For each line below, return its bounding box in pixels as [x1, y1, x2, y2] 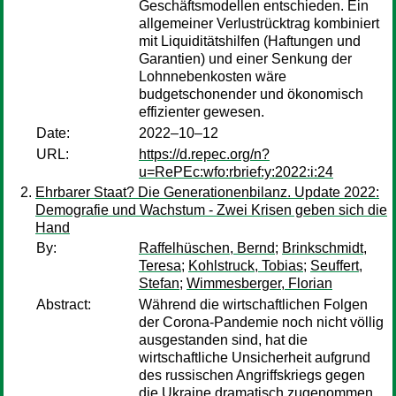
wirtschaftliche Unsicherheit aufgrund [139, 350, 370, 365]
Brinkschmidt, [282, 240, 367, 255]
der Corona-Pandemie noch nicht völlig [139, 315, 384, 330]
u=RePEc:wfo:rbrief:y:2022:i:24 [139, 164, 333, 179]
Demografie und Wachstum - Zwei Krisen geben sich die [35, 202, 387, 217]
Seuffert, [310, 258, 362, 273]
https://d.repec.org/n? [139, 147, 270, 162]
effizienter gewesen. [139, 104, 264, 119]
